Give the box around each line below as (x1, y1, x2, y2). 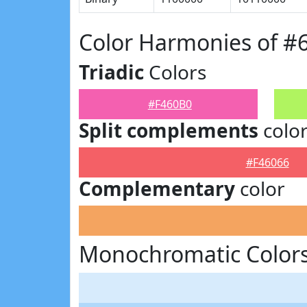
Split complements (79, 117, 258, 143)
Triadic (79, 59, 144, 85)
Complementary (79, 175, 235, 201)
